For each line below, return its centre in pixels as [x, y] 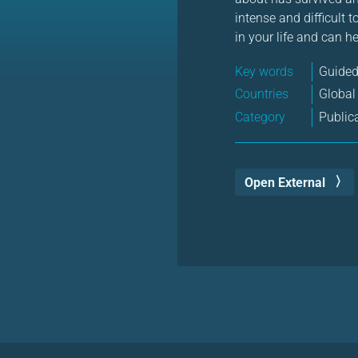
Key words [264, 71]
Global [337, 94]
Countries [262, 94]
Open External [285, 182]
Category [260, 117]
